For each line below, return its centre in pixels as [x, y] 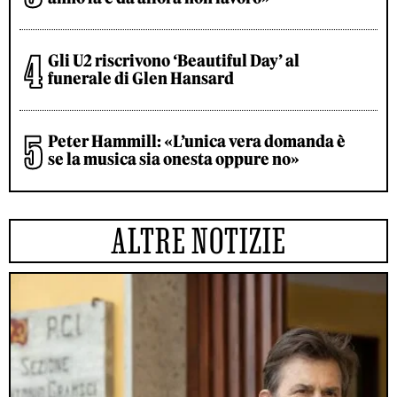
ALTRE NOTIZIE [198, 241]
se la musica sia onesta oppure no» [174, 160]
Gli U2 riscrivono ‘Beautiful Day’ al [174, 61]
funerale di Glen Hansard [141, 79]
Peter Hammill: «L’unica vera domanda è [197, 142]
